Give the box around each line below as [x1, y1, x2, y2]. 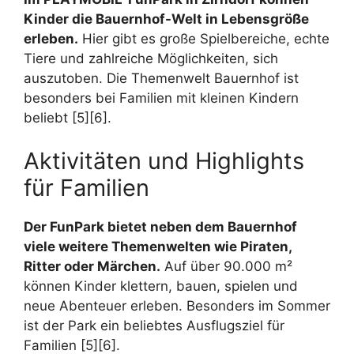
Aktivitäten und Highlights [24, 147, 304, 175]
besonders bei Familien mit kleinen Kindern [24, 89, 299, 106]
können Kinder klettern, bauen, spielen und [24, 278, 298, 295]
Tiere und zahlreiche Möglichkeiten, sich [24, 50, 278, 66]
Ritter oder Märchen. [24, 258, 160, 275]
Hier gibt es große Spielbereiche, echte [78, 30, 330, 47]
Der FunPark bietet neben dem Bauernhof [24, 219, 297, 235]
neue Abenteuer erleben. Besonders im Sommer [24, 298, 330, 314]
